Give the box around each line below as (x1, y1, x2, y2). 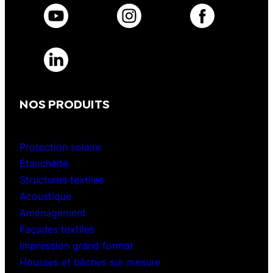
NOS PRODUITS (19, 100, 110, 111)
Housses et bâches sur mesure (19, 256, 160, 269)
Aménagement (19, 207, 86, 219)
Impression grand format (19, 239, 133, 252)
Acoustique (19, 190, 71, 203)
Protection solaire (19, 141, 101, 154)
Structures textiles (19, 174, 104, 186)
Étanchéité (19, 157, 68, 170)
